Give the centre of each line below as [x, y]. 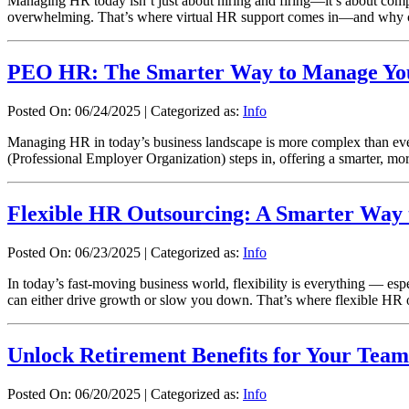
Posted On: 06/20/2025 [74, 393]
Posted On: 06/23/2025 [74, 252]
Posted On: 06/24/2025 [74, 111]
